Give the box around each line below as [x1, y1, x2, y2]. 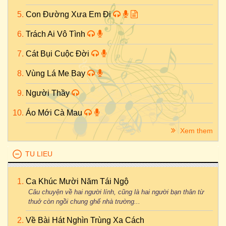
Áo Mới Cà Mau [26, 108, 84, 117]
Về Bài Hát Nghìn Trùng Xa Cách [26, 216, 144, 224]
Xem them [178, 127, 213, 135]
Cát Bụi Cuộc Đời [26, 49, 91, 58]
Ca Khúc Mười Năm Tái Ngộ [26, 177, 129, 186]
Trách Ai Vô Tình [26, 30, 87, 38]
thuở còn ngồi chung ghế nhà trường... [28, 198, 140, 205]
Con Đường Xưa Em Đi [26, 10, 113, 19]
